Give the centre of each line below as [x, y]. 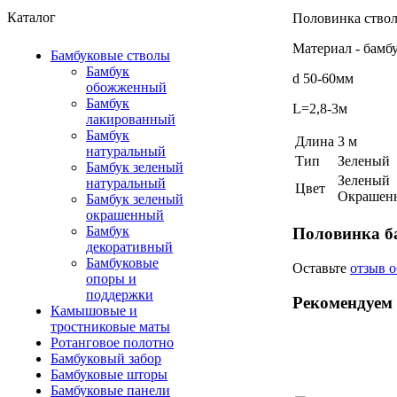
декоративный [129, 247]
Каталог [31, 17]
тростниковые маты [110, 327]
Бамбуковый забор [106, 358]
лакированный [131, 119]
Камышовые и [94, 311]
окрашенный [125, 215]
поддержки [120, 295]
